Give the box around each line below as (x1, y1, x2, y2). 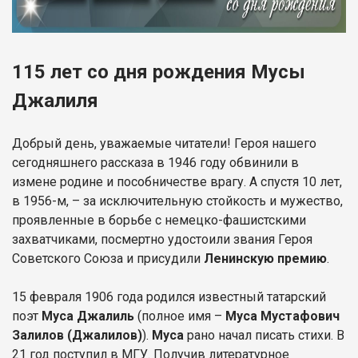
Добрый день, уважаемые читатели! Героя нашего (12, 135, 316, 151)
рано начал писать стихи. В (184, 327, 344, 343)
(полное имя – (134, 308, 222, 324)
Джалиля (12, 89, 98, 112)
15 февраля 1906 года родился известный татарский (12, 288, 326, 304)
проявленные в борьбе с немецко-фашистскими (12, 212, 306, 228)
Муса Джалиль (42, 308, 134, 324)
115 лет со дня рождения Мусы (12, 60, 305, 83)
